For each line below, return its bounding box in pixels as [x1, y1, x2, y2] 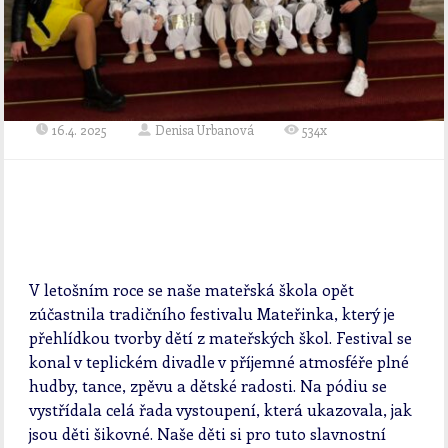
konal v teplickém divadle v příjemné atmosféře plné [29, 350, 410, 372]
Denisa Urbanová [155, 120, 255, 138]
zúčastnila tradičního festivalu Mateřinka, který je [29, 302, 396, 324]
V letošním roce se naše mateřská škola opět [29, 278, 355, 300]
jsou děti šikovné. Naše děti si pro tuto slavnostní [29, 422, 387, 444]
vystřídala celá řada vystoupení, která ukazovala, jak [29, 398, 413, 420]
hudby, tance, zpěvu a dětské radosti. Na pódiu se [29, 374, 388, 396]
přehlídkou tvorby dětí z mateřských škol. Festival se [29, 326, 413, 348]
